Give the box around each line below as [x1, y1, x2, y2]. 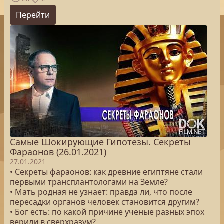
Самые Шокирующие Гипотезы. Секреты [10, 136, 191, 148]
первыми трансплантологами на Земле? [10, 176, 168, 187]
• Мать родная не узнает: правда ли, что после [10, 186, 192, 197]
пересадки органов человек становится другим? [10, 196, 199, 207]
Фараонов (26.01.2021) [10, 146, 106, 158]
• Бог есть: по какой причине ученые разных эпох [10, 206, 204, 217]
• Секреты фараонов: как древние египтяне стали [10, 166, 203, 177]
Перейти [16, 9, 50, 20]
